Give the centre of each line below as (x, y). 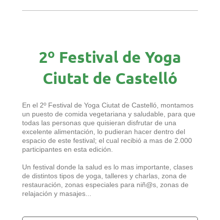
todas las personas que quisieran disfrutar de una (99, 123)
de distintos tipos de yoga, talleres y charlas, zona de (104, 176)
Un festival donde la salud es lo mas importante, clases (108, 167)
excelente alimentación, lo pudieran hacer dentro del (104, 131)
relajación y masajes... (57, 193)
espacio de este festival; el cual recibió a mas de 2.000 (107, 140)
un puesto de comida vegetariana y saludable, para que (109, 114)
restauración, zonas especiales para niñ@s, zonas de (105, 184)
